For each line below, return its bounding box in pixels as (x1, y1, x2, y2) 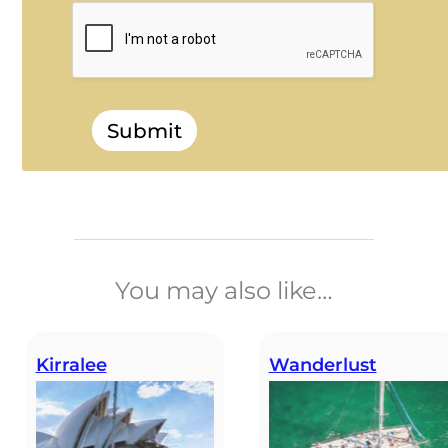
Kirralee (35, 354, 107, 377)
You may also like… (115, 276, 333, 306)
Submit (106, 118, 182, 143)
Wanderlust (268, 354, 377, 377)
